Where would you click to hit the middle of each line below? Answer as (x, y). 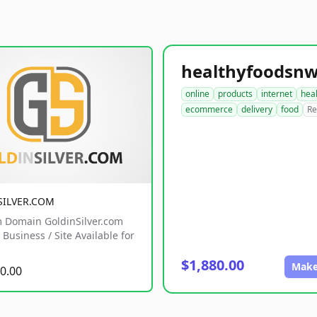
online (197, 94)
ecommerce (209, 109)
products (235, 94)
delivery (257, 109)
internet (277, 94)
